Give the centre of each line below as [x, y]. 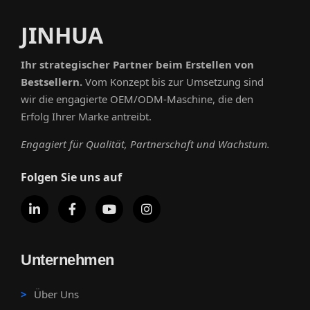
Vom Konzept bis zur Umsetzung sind [173, 81]
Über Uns [56, 294]
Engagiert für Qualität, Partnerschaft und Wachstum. [145, 144]
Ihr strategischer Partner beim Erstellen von [137, 64]
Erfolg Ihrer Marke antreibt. [86, 116]
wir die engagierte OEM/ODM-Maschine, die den [137, 99]
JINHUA [62, 35]
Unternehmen [67, 259]
